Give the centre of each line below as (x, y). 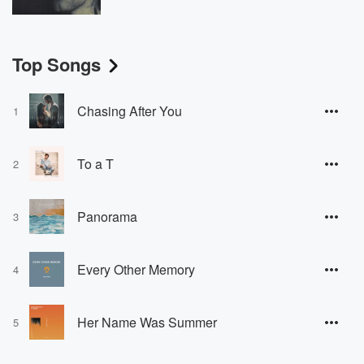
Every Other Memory (136, 269)
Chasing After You (130, 110)
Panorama (107, 216)
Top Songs (56, 65)
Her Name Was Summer (147, 322)
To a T (95, 163)
